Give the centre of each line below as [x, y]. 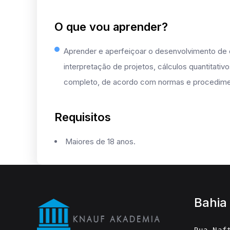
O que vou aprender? [111, 26]
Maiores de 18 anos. [100, 141]
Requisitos [83, 117]
